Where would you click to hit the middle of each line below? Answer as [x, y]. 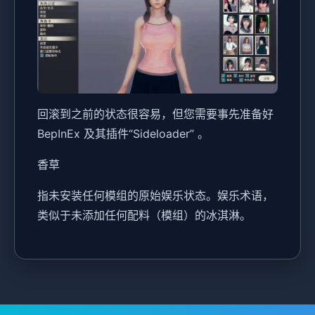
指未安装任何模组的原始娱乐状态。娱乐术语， [155, 196]
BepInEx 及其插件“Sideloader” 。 [123, 134]
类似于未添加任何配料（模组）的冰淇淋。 [144, 216]
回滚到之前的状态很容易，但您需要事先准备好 [155, 114]
